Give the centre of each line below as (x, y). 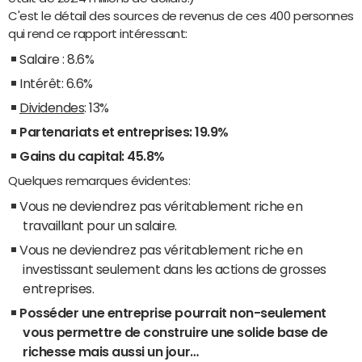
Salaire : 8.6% (57, 59)
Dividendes (52, 107)
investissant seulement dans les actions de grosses (175, 269)
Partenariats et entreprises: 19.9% (124, 131)
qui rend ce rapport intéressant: (98, 33)
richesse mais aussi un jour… (112, 351)
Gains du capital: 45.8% (92, 156)
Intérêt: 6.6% (56, 83)
